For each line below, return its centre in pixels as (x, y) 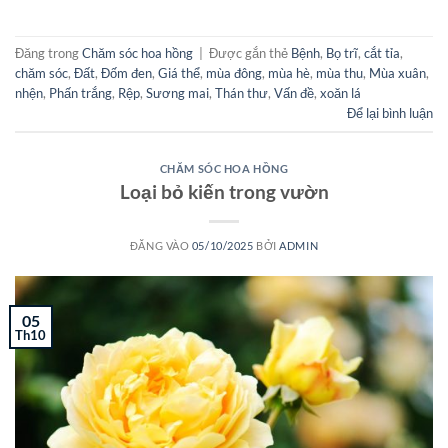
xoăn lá (340, 93)
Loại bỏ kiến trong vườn (224, 191)
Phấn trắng (80, 93)
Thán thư (241, 93)
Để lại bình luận (390, 113)
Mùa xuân (397, 73)
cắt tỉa (382, 53)
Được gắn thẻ (250, 53)
